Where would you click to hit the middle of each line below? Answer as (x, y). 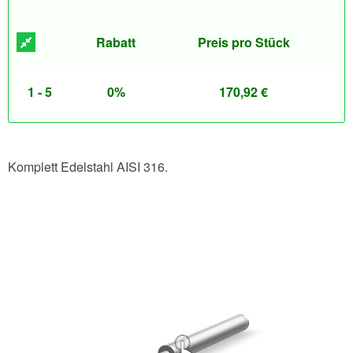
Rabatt (116, 42)
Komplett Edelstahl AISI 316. (88, 167)
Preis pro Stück (243, 42)
